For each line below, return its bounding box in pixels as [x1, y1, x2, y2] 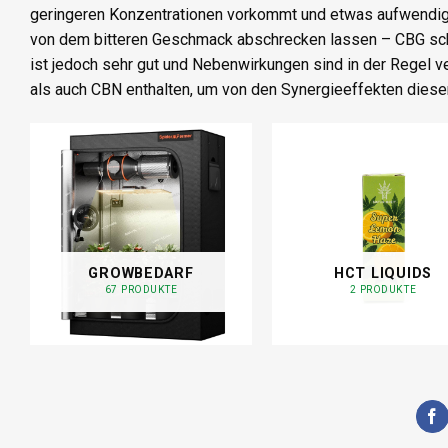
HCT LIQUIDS [334, 264, 432, 282]
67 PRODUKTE [104, 284, 178, 296]
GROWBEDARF [88, 264, 194, 282]
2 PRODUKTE [349, 284, 417, 296]
